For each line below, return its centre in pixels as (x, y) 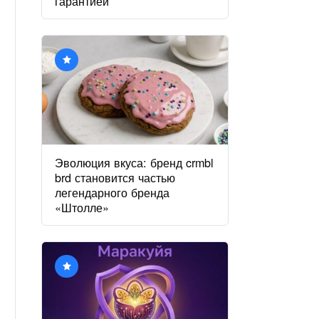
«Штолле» (82, 207)
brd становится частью (115, 177)
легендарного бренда (113, 192)
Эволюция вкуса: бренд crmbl (135, 162)
